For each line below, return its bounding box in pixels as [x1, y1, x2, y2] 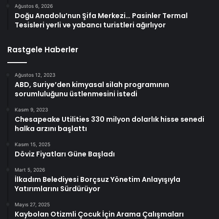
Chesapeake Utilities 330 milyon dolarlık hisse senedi [15, 114, 204, 124]
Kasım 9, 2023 [15, 106, 48, 112]
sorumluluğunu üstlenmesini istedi [15, 88, 137, 99]
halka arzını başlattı [15, 123, 87, 133]
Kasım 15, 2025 [15, 141, 50, 147]
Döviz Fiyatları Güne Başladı [15, 149, 115, 159]
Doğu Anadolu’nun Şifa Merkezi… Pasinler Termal [15, 10, 188, 21]
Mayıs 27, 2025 [15, 201, 50, 207]
